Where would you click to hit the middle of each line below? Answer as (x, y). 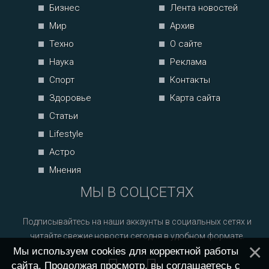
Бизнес (65, 8)
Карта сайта (195, 98)
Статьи (64, 116)
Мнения (65, 170)
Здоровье (71, 98)
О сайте (186, 44)
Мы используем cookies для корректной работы (125, 251)
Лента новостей (204, 8)
